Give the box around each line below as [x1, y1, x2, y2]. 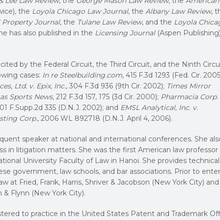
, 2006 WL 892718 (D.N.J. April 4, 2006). [37, 113, 172, 123]
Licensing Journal [95, 28, 155, 37]
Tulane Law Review [77, 17, 142, 27]
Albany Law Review [145, 6, 211, 16]
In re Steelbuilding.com [42, 70, 122, 80]
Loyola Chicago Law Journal [32, 6, 128, 16]
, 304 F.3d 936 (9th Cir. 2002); [66, 81, 166, 90]
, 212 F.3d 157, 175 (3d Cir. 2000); [53, 92, 161, 101]
